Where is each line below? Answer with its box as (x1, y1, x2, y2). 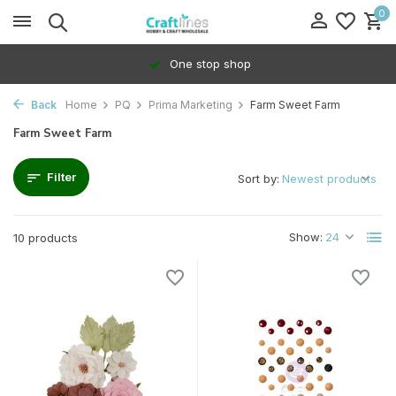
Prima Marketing (148, 98, 232, 111)
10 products (13, 231, 78, 245)
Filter (47, 170, 76, 184)
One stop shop (165, 57, 251, 71)
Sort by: (238, 171, 279, 186)
